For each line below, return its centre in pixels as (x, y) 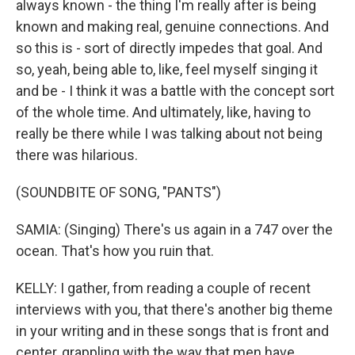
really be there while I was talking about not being (169, 134)
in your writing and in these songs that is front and (172, 331)
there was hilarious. (77, 155)
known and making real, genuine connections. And (172, 27)
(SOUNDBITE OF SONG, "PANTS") (118, 192)
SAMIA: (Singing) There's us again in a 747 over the (174, 229)
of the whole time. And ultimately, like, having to (163, 112)
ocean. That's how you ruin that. (115, 251)
